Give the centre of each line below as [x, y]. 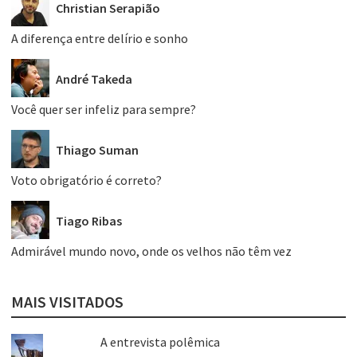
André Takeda [94, 78]
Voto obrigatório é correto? [86, 180]
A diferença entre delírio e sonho [100, 39]
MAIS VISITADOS [67, 302]
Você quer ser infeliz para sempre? [104, 110]
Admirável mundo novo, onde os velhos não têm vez [151, 251]
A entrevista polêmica [160, 342]
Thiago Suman [97, 149]
